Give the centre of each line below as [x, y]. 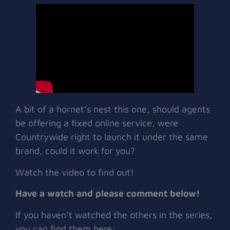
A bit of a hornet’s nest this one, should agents [113, 109]
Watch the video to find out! [75, 172]
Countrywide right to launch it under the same [112, 137]
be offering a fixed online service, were [97, 123]
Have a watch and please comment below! [108, 194]
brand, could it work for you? [75, 151]
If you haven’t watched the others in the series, [114, 215]
